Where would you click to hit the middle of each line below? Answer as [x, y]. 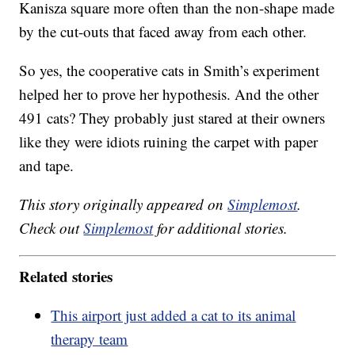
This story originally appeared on [124, 204]
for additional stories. [221, 228]
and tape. [47, 166]
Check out [52, 228]
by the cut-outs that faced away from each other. [163, 32]
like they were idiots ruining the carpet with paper [169, 142]
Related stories [66, 276]
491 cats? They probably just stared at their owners [172, 118]
